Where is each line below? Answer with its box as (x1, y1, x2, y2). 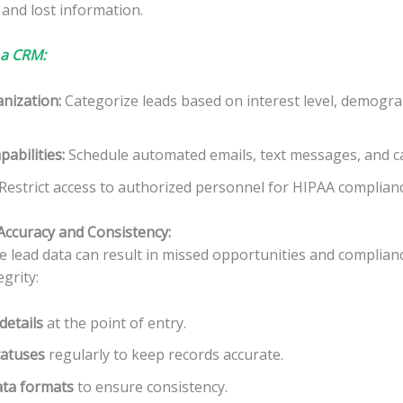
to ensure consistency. (74, 376, 228, 397)
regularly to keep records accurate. (45, 345, 283, 365)
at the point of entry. (43, 312, 186, 333)
